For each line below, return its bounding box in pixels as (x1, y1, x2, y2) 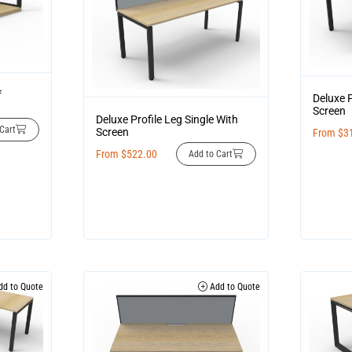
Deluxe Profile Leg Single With (95, 113, 238, 126)
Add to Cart (189, 148, 233, 160)
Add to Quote (207, 281, 261, 293)
